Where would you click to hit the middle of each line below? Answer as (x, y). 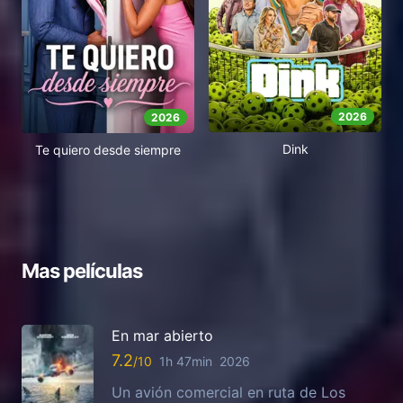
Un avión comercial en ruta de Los (228, 392)
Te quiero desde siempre (108, 149)
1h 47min (186, 361)
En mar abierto (162, 335)
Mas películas (82, 270)
